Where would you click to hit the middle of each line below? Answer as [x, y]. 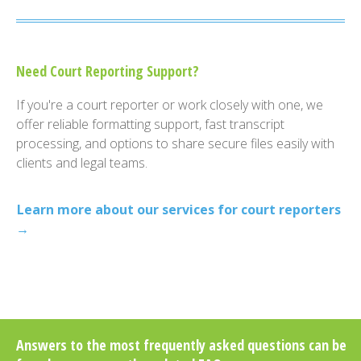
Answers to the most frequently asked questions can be [181, 345]
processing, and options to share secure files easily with [175, 144]
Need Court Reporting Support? [108, 71]
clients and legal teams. [82, 163]
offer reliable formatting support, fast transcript [150, 124]
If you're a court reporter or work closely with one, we [170, 105]
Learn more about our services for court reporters [179, 210]
